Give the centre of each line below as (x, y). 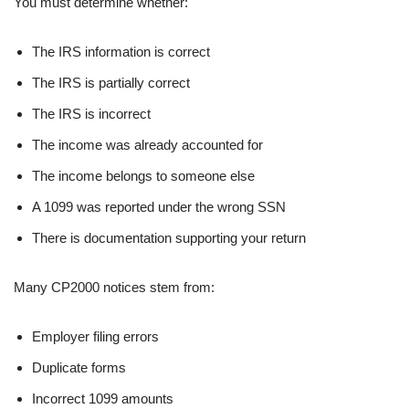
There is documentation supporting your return (169, 237)
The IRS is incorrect (91, 113)
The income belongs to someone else (143, 175)
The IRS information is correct (121, 51)
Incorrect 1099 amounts (103, 398)
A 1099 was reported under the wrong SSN (159, 206)
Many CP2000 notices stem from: (114, 287)
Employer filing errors (95, 336)
